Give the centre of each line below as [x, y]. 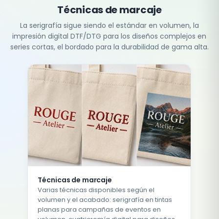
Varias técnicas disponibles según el [96, 190]
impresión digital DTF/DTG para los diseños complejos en [109, 36]
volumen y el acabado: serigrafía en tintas [105, 200]
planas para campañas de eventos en [99, 210]
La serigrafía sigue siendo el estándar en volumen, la [109, 25]
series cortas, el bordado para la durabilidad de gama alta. [109, 47]
